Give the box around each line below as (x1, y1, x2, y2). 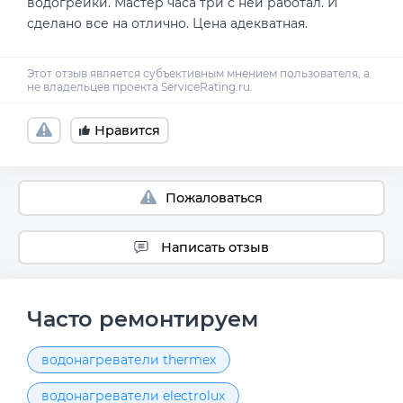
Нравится (94, 121, 160, 139)
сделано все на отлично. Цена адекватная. (27, 15, 308, 32)
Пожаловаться (166, 189, 263, 206)
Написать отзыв (161, 238, 269, 255)
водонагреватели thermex (41, 352, 216, 369)
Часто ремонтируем (27, 306, 258, 333)
